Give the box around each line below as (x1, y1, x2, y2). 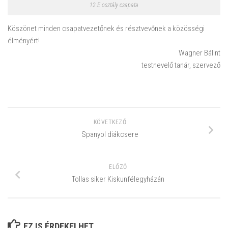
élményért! (8, 36, 40, 46)
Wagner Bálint (179, 48, 220, 58)
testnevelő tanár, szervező (141, 61, 220, 70)
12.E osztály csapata (90, 2, 138, 9)
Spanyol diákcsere (81, 130, 138, 139)
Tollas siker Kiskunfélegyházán (72, 175, 164, 184)
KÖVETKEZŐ (93, 119, 127, 126)
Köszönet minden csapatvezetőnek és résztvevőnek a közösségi (8, 24, 205, 34)
